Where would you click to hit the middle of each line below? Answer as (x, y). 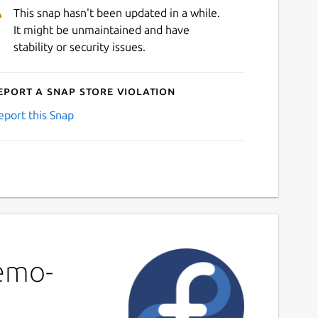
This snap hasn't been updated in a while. (116, 12)
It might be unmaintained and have (101, 29)
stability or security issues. (79, 46)
